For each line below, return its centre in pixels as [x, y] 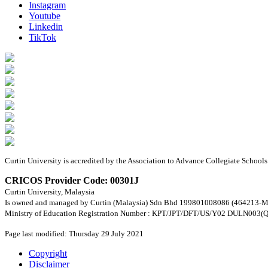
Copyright [48, 254]
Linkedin [46, 26]
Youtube [45, 16]
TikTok [42, 37]
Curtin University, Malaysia [50, 192]
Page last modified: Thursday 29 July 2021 [74, 234]
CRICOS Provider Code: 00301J [72, 181]
